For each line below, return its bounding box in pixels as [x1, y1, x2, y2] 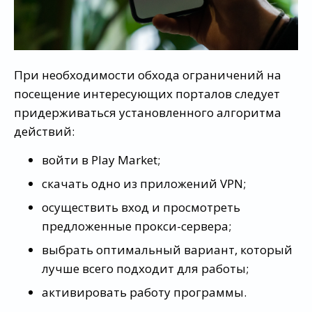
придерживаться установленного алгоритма [14, 104, 281, 121]
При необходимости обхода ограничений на [14, 67, 281, 84]
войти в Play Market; [42, 152, 160, 169]
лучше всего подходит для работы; [42, 260, 249, 277]
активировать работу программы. [42, 284, 247, 301]
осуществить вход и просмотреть [42, 199, 240, 216]
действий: [14, 123, 75, 140]
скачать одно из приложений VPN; [42, 175, 246, 192]
